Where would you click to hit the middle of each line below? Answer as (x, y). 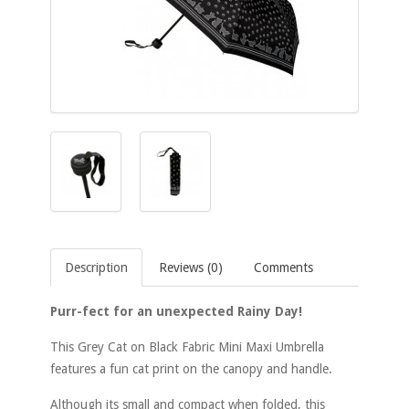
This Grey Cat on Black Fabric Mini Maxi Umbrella (187, 347)
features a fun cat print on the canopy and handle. (191, 369)
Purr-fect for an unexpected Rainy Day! (176, 312)
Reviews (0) (191, 268)
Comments (283, 268)
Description (96, 268)
